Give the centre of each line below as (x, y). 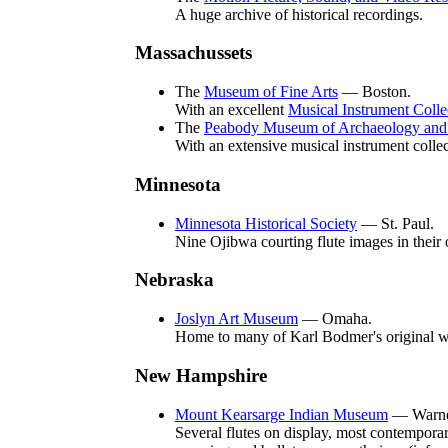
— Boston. (374, 92)
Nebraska (174, 280)
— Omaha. (335, 319)
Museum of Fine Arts (271, 92)
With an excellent (231, 110)
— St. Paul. (395, 223)
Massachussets (193, 53)
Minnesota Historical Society (266, 223)
